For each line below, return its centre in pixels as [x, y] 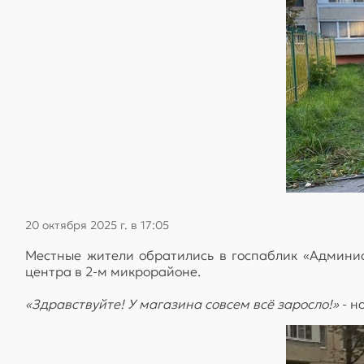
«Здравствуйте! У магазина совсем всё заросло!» [182, 303]
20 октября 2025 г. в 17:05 [97, 225]
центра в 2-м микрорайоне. [113, 271]
